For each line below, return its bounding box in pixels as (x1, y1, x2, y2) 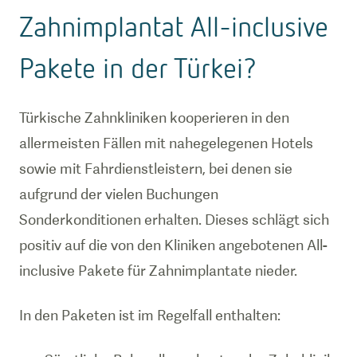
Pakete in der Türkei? (19, 50, 257, 84)
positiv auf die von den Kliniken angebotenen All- (19, 237, 328, 253)
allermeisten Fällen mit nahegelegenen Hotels (19, 135, 313, 151)
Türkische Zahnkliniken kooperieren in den (19, 109, 289, 126)
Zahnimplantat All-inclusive (19, 9, 328, 43)
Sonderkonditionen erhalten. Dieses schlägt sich (19, 211, 329, 228)
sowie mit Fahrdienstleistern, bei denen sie (19, 160, 292, 177)
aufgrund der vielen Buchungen (19, 186, 218, 202)
